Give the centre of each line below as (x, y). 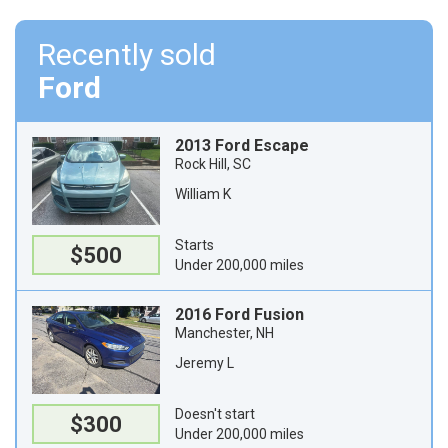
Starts (194, 245)
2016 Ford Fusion (239, 314)
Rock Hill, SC (213, 164)
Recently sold (127, 54)
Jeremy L (204, 363)
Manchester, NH (224, 333)
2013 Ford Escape (242, 145)
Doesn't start (215, 414)
